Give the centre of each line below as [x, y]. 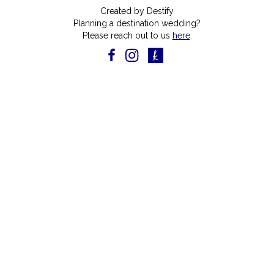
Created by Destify [137, 11]
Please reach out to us [127, 35]
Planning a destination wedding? [137, 23]
